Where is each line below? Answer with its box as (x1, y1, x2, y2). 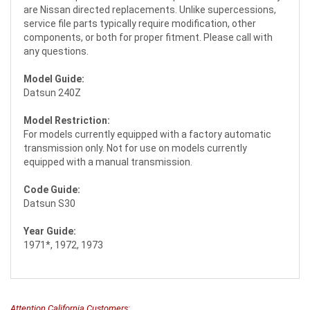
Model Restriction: (24, 115, 110, 127)
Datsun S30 (24, 198, 75, 210)
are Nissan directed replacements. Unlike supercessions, (24, 4, 276, 16)
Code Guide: (24, 184, 80, 196)
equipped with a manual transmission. (24, 156, 192, 168)
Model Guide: (24, 73, 84, 85)
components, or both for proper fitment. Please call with (24, 32, 273, 44)
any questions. (24, 46, 89, 57)
